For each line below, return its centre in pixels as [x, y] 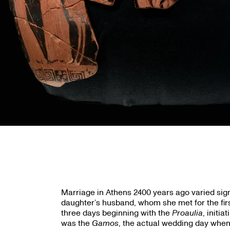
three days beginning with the [116, 213]
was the [76, 223]
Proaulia [187, 213]
